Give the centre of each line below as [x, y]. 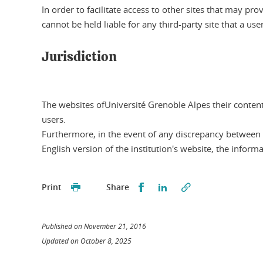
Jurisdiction [79, 57]
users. [54, 119]
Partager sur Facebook [195, 186]
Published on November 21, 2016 [94, 226]
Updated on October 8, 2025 [87, 241]
